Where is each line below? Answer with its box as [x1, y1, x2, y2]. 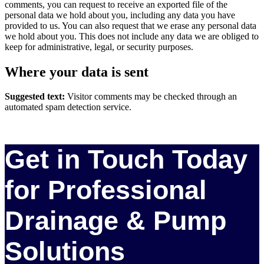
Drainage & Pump [5, 205, 226, 236]
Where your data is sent [5, 64, 148, 80]
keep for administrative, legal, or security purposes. [5, 41, 193, 52]
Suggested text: [5, 91, 67, 102]
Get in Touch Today [5, 144, 247, 174]
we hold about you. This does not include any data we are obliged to [5, 31, 259, 41]
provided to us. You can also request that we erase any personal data [5, 20, 256, 31]
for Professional [5, 174, 207, 205]
